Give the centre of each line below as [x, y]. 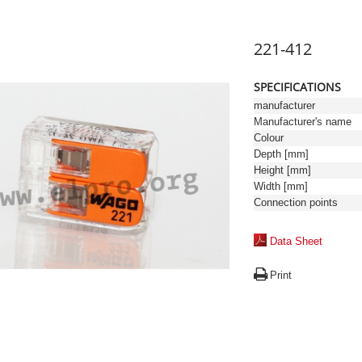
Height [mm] [282, 170]
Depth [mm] [281, 154]
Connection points [296, 202]
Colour [269, 138]
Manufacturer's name [303, 122]
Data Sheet [296, 241]
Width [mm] [281, 186]
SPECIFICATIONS [297, 87]
